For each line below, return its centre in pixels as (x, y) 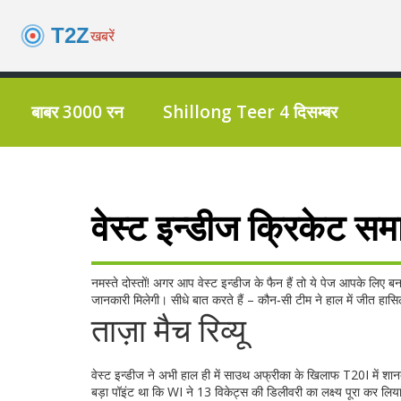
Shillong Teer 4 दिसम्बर (250, 112)
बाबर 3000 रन (77, 112)
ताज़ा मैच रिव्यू (169, 330)
